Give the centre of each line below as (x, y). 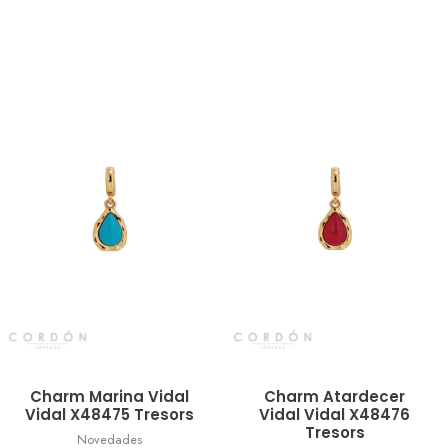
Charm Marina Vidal (110, 397)
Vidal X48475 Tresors (110, 415)
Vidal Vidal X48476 (335, 415)
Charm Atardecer (335, 397)
